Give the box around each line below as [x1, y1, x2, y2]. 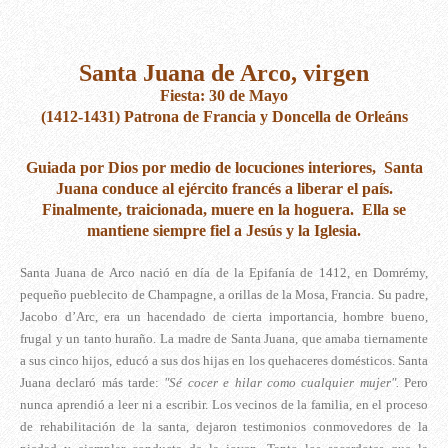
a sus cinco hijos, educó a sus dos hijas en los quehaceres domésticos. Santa [20, 353, 428, 369]
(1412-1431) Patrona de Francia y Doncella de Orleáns [40, 108, 408, 126]
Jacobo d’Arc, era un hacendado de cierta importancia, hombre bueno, [20, 309, 428, 325]
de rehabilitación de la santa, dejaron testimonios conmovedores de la [20, 419, 428, 435]
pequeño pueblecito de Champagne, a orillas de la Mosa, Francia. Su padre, [20, 287, 428, 303]
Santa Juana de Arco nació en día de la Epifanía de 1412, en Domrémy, [20, 265, 428, 281]
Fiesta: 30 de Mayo [160, 87, 288, 105]
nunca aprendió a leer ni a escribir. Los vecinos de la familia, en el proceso [20, 397, 428, 413]
